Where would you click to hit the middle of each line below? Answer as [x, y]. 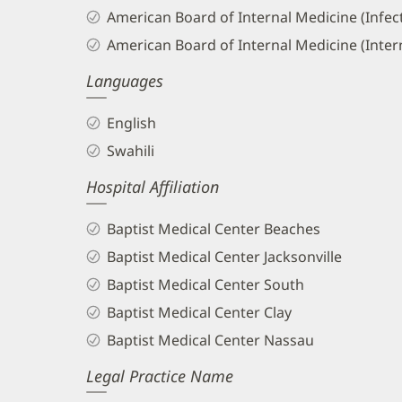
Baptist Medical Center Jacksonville [224, 256]
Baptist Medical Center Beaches [213, 228]
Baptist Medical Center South [205, 284]
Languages [125, 81]
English [131, 123]
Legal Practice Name [160, 376]
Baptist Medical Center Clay [199, 312]
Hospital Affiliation [153, 187]
